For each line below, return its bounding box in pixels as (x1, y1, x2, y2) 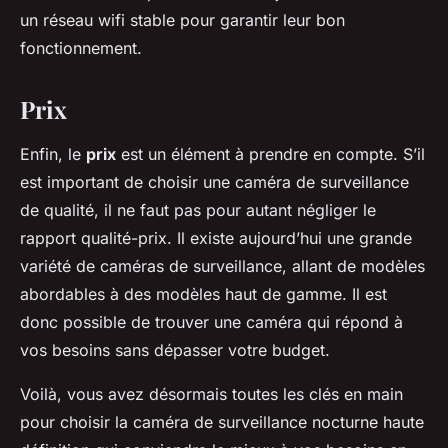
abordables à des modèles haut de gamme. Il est (20, 284, 387, 305)
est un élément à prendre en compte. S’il (116, 144, 425, 165)
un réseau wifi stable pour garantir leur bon (20, 10, 345, 31)
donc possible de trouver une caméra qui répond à (20, 312, 403, 333)
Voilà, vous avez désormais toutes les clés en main (20, 384, 403, 405)
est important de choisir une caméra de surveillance (20, 172, 409, 193)
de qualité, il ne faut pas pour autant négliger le (20, 200, 376, 221)
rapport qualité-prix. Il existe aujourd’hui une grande (20, 228, 412, 249)
